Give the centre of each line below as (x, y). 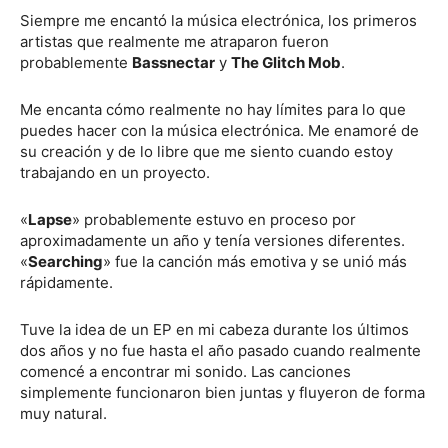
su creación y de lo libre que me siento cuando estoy (206, 151)
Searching (65, 261)
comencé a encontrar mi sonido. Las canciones (185, 371)
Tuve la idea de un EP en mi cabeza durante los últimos (214, 329)
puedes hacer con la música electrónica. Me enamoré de (219, 130)
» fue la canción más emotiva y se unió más (255, 261)
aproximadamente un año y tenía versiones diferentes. (212, 240)
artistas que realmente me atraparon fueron (174, 41)
